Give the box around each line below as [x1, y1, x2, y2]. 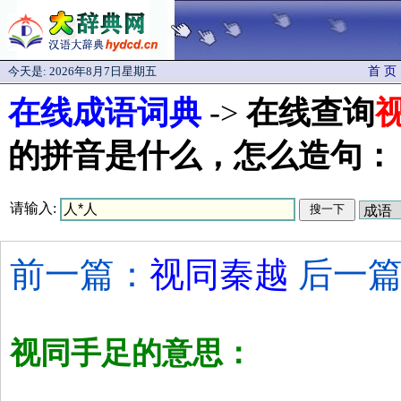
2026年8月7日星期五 [49, 64, 157, 78]
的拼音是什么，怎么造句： [8, 138, 395, 174]
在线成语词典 [8, 95, 201, 131]
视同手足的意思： [10, 337, 253, 370]
